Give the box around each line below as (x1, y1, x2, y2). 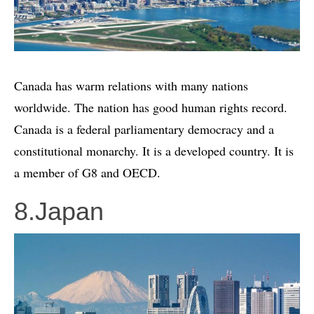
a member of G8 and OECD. (14, 163, 161, 181)
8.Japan (14, 196, 104, 226)
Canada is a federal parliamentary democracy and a (14, 120, 274, 137)
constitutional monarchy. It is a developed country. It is (14, 142, 294, 159)
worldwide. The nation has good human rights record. (14, 98, 287, 116)
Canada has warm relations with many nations (14, 76, 248, 94)
